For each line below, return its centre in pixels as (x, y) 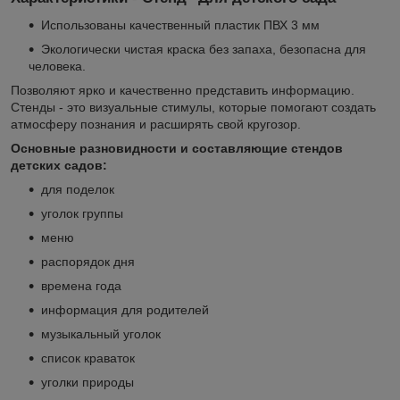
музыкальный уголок (101, 334)
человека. (57, 67)
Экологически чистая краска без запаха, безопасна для (204, 50)
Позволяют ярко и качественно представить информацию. (183, 91)
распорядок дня (88, 262)
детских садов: (59, 166)
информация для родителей (125, 310)
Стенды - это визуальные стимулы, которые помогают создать (193, 108)
